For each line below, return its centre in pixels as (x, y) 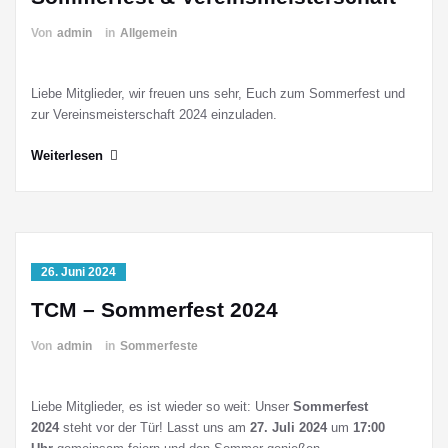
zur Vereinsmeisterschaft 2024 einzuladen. (154, 114)
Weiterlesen (67, 155)
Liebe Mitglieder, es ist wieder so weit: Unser (162, 406)
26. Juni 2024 (78, 272)
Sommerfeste (159, 346)
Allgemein (148, 33)
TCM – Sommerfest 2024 (154, 309)
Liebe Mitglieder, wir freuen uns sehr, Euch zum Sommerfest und (218, 93)
